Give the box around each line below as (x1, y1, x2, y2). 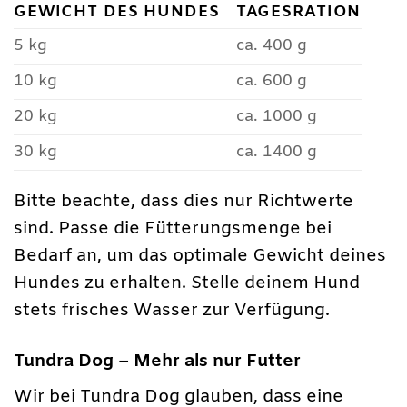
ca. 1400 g (235, 142, 317, 164)
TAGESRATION (235, 2, 362, 24)
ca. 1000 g (235, 106, 317, 128)
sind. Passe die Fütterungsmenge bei (14, 217, 332, 242)
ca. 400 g (235, 35, 307, 57)
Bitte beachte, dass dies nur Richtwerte (14, 190, 353, 214)
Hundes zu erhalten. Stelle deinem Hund (14, 272, 360, 296)
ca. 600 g (235, 71, 307, 93)
